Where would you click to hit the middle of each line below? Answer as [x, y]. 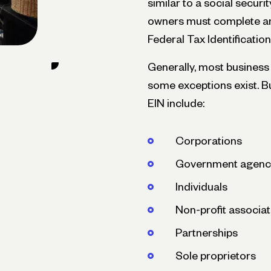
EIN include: [176, 103]
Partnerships [207, 233]
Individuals [201, 187]
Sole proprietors [216, 256]
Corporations [209, 141]
